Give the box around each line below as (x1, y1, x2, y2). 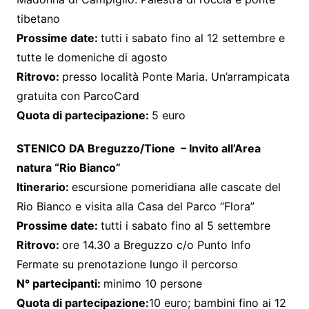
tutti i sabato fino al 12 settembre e (100, 30, 285, 45)
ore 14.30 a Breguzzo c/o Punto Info (61, 237, 251, 252)
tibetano (16, 11, 60, 26)
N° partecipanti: (16, 276, 103, 290)
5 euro (151, 108, 186, 122)
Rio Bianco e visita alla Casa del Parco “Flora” (16, 199, 255, 213)
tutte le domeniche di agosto (16, 50, 168, 64)
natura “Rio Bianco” (16, 160, 123, 175)
